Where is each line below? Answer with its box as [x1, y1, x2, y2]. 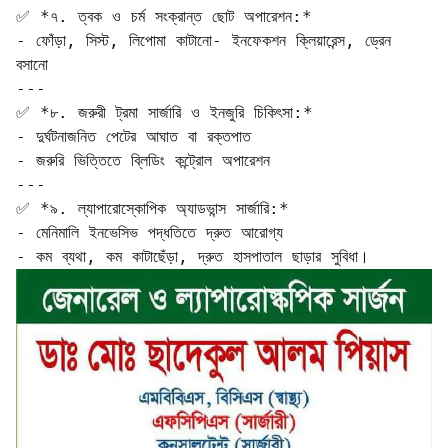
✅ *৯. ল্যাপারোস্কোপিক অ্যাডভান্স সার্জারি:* [16, 199, 289, 218]
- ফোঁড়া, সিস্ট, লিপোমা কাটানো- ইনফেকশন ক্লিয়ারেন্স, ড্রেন [16, 31, 391, 50]
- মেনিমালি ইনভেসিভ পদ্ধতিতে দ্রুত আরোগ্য [16, 223, 303, 242]
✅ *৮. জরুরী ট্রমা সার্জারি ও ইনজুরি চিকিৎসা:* [16, 103, 313, 122]
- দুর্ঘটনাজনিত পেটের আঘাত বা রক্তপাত [16, 127, 271, 146]
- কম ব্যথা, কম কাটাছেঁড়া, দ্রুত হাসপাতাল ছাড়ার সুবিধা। [16, 247, 369, 266]
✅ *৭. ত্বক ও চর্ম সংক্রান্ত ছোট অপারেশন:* [16, 7, 312, 26]
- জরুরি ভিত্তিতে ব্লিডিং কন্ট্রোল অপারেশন [16, 151, 290, 170]
